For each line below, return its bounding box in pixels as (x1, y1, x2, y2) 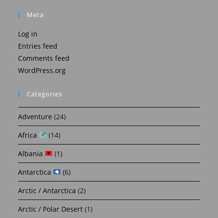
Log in (18, 29, 38, 38)
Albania (18, 148, 45, 158)
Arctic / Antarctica (18, 185, 76, 195)
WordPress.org (18, 65, 66, 75)
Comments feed (18, 53, 70, 63)
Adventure (18, 111, 53, 121)
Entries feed (18, 41, 58, 51)
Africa (18, 130, 39, 140)
